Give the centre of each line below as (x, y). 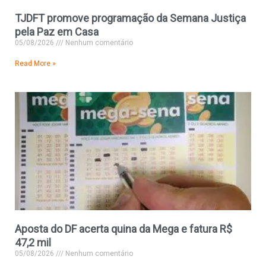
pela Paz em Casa (57, 32)
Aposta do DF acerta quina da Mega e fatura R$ (123, 229)
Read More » (35, 64)
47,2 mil (33, 243)
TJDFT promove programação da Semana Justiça (130, 18)
